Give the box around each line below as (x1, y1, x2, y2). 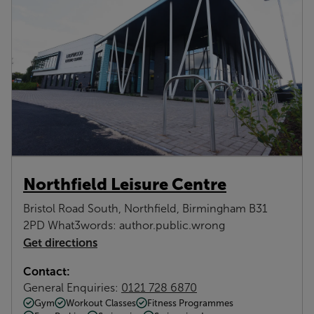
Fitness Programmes (147, 297, 233, 308)
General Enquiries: (23, 281, 121, 294)
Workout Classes (66, 297, 136, 308)
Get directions (23, 235, 97, 249)
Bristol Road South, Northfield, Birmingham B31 (23, 202, 268, 214)
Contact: (23, 264, 70, 278)
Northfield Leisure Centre (23, 174, 226, 193)
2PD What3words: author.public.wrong (23, 219, 225, 231)
